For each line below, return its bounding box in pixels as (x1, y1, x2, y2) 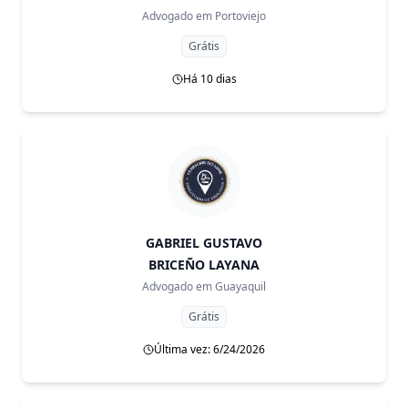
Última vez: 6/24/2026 (154, 342, 265, 357)
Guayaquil (215, 279, 266, 294)
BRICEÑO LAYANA (148, 256, 260, 273)
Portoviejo (215, 8, 266, 24)
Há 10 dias (182, 71, 237, 87)
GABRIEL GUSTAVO (146, 234, 262, 251)
